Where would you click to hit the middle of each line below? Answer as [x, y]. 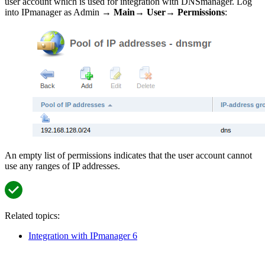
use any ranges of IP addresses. [62, 166]
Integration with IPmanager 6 [83, 236]
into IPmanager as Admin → [59, 12]
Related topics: [32, 216]
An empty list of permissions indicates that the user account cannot [128, 156]
